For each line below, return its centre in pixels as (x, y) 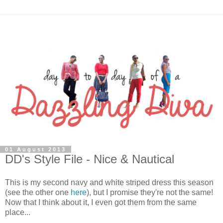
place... (18, 213)
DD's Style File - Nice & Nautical (90, 159)
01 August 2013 (36, 149)
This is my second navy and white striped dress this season (109, 183)
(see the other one (38, 193)
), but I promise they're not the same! (150, 193)
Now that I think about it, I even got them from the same (101, 203)
